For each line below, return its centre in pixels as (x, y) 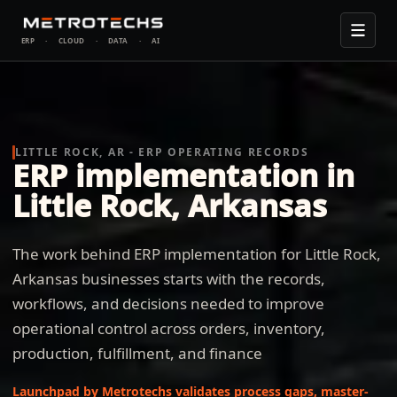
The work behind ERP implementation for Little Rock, (197, 254)
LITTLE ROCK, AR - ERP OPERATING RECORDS (162, 152)
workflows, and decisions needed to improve (168, 304)
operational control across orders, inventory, (169, 328)
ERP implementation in (183, 175)
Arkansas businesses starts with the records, (169, 279)
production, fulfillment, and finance (137, 353)
